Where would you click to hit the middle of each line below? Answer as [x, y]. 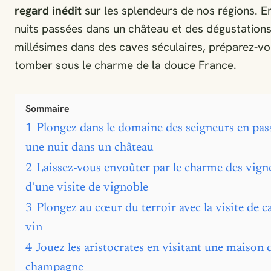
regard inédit [48, 11]
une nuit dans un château [90, 148]
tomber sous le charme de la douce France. [126, 65]
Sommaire [47, 109]
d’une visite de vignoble [87, 188]
